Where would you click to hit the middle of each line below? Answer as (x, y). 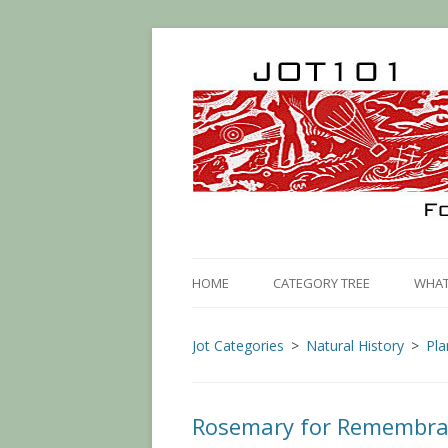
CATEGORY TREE (321, 283)
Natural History (355, 345)
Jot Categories (238, 345)
